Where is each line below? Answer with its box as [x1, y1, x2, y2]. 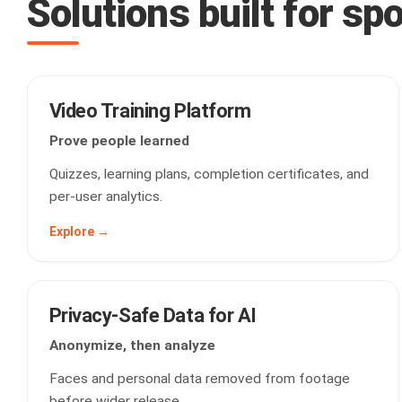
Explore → [48, 224, 109, 239]
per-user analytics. [48, 188, 162, 205]
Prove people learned [48, 133, 189, 149]
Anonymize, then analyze [48, 337, 215, 354]
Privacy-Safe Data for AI [48, 304, 258, 327]
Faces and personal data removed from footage [48, 371, 350, 387]
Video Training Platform [48, 100, 251, 122]
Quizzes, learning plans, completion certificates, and [48, 166, 369, 182]
